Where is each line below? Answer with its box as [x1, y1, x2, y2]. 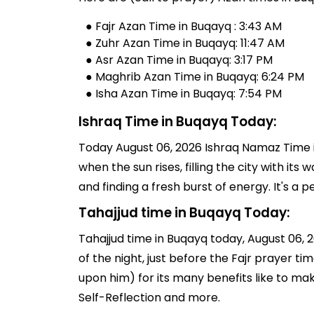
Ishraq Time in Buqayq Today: [78, 112, 277, 131]
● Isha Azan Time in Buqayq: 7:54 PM [86, 86, 282, 102]
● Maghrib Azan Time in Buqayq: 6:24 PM [86, 69, 304, 85]
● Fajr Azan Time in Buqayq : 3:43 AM [86, 18, 282, 34]
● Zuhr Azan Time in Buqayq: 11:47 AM [86, 35, 285, 51]
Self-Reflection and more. [78, 289, 220, 306]
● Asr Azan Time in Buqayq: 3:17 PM [86, 52, 273, 68]
